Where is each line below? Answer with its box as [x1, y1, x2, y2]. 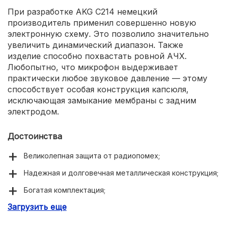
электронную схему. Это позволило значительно [8, 28, 209, 39]
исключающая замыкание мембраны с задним [8, 95, 196, 105]
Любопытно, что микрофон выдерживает [8, 62, 178, 72]
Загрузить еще [8, 201, 67, 212]
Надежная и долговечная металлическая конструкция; [24, 168, 218, 177]
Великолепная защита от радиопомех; [24, 151, 160, 160]
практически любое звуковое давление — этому [8, 73, 207, 83]
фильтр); [24, 212, 53, 221]
